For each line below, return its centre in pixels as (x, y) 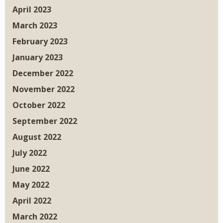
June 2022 (31, 169)
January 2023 (38, 57)
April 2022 (32, 201)
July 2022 (30, 153)
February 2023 (40, 42)
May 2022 (31, 185)
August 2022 (37, 137)
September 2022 (45, 121)
